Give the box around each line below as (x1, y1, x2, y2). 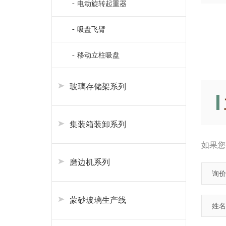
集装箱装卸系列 (70, 120, 126, 129)
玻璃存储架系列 (70, 82, 126, 91)
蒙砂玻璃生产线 (70, 195, 126, 205)
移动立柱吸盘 (77, 50, 120, 60)
